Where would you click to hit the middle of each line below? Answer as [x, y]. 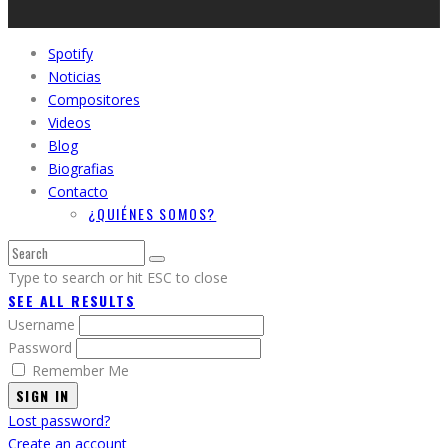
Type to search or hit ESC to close [118, 278]
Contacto [78, 192]
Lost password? [59, 421]
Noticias [74, 77]
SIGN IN [43, 396]
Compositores [94, 100]
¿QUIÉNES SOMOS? [152, 214]
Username [43, 325]
